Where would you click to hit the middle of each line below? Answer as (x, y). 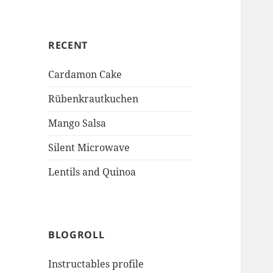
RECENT (68, 45)
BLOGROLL (76, 235)
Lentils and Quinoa (92, 172)
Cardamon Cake (85, 75)
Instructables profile (96, 264)
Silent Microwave (89, 148)
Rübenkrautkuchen (94, 99)
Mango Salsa (77, 123)
